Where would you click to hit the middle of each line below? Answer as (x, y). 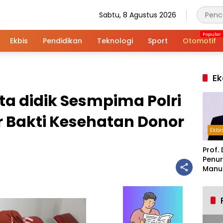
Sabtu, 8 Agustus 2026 (138, 15)
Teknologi (115, 41)
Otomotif (199, 41)
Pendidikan (62, 41)
